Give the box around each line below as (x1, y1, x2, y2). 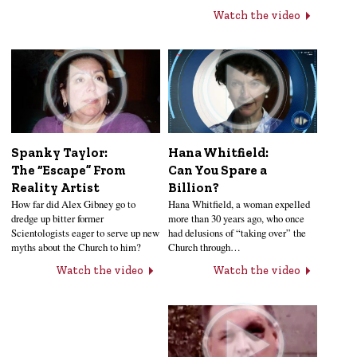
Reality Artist (11, 180, 100, 196)
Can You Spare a (168, 163, 268, 178)
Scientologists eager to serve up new (11, 226, 159, 241)
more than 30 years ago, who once (168, 211, 305, 226)
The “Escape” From (11, 163, 126, 178)
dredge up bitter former (11, 211, 104, 226)
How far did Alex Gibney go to (11, 197, 135, 212)
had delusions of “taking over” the (168, 226, 307, 241)
